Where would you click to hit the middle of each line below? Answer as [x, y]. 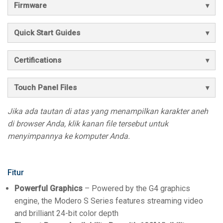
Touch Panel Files [45, 87]
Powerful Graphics [49, 188]
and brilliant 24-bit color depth [66, 213]
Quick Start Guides [47, 33]
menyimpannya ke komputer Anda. [69, 136]
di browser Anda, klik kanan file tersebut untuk [88, 123]
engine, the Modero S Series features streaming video [109, 201]
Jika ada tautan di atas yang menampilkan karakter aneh [108, 111]
